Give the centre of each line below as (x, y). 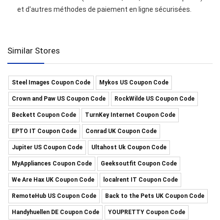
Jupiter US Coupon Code (47, 147)
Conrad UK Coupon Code (121, 131)
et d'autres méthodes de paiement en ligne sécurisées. (104, 9)
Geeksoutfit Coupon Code (139, 164)
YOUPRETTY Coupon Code (147, 212)
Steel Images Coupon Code (51, 82)
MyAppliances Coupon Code (52, 164)
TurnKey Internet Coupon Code (130, 115)
